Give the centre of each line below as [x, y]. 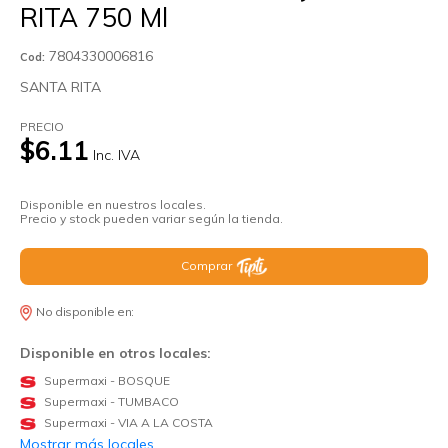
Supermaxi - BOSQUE [107, 381]
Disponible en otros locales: [115, 353]
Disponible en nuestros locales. [113, 205]
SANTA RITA [60, 87]
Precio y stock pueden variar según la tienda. [151, 219]
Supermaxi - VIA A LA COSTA [128, 423]
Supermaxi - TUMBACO [111, 402]
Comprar [206, 266]
